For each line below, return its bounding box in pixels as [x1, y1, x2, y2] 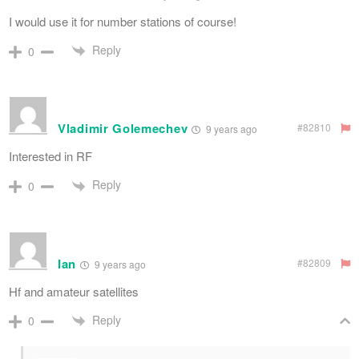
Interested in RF [9, 147, 92, 165]
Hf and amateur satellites [9, 282, 139, 300]
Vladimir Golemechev [58, 119, 188, 138]
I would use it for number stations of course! [9, 13, 236, 30]
